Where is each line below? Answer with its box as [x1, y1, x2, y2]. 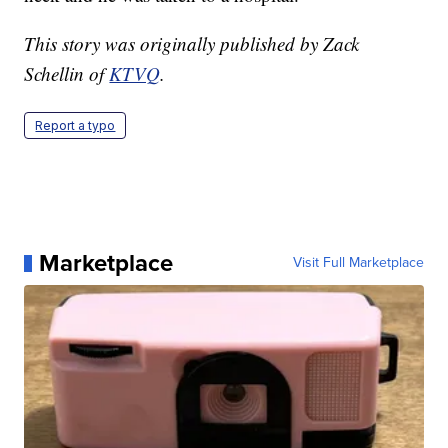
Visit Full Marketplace [292, 252, 424, 274]
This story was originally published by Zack [24, 31, 360, 57]
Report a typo [35, 118, 116, 134]
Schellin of [24, 61, 110, 87]
